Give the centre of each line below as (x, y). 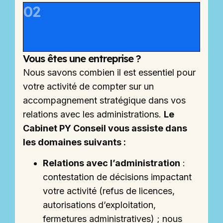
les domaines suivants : (74, 142)
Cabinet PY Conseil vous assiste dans (105, 128)
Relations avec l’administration (111, 163)
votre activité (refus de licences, (109, 191)
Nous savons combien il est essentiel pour (109, 72)
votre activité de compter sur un (88, 86)
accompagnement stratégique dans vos (104, 100)
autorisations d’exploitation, (99, 205)
